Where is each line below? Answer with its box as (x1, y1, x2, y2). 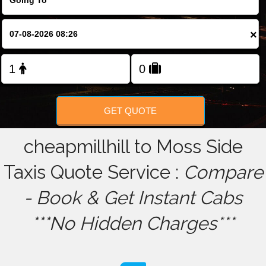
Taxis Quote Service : (3, 161, 183, 183)
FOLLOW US (112, 13, 154, 23)
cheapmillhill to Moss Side (23, 136, 243, 158)
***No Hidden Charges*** (31, 213, 235, 235)
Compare (183, 161, 263, 183)
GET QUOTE (104, 105, 157, 116)
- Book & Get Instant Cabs (24, 187, 242, 209)
